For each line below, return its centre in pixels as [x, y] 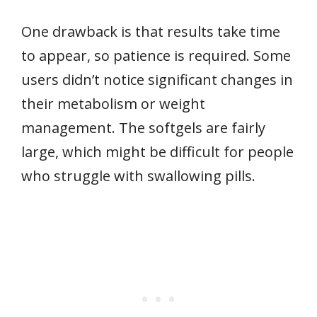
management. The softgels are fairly [143, 127]
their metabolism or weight [113, 103]
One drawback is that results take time [151, 31]
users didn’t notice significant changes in [157, 79]
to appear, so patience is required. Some [156, 55]
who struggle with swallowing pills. [138, 175]
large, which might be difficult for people [157, 151]
